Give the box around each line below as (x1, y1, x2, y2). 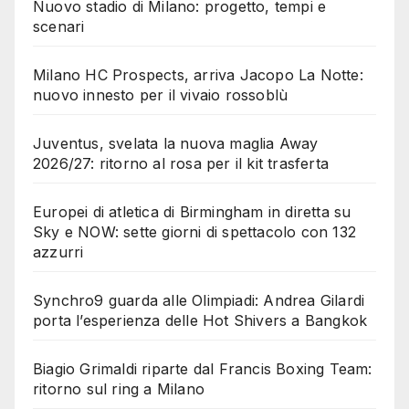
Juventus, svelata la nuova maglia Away (33, 134, 319, 153)
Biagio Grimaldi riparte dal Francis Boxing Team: (33, 360, 372, 379)
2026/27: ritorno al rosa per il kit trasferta (33, 154, 330, 173)
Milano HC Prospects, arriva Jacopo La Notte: (33, 66, 363, 85)
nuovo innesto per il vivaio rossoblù (33, 86, 288, 105)
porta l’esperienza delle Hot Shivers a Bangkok (33, 311, 368, 330)
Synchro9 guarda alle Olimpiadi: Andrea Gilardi (33, 291, 365, 310)
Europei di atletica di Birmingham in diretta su (33, 203, 351, 222)
